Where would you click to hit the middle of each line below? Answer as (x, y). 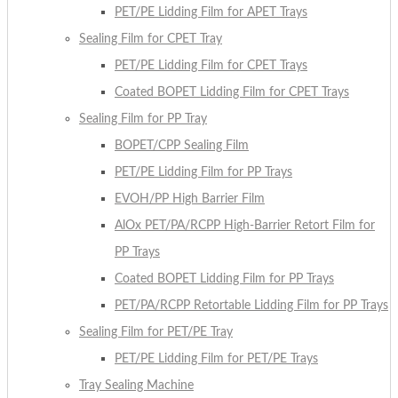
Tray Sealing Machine (136, 385)
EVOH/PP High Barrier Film (190, 199)
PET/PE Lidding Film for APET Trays (211, 12)
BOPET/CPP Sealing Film (182, 145)
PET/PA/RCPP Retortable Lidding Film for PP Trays (251, 305)
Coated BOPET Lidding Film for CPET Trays (232, 92)
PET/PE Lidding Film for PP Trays (203, 172)
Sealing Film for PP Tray (143, 119)
